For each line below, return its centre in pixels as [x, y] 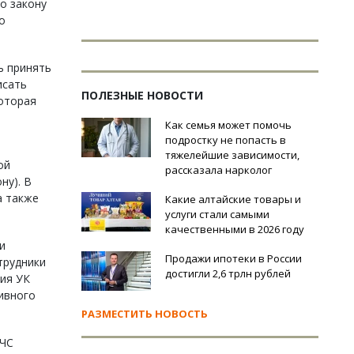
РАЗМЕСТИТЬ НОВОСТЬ [145, 314]
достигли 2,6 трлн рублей [228, 273]
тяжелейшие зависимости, [232, 155]
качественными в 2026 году [235, 229]
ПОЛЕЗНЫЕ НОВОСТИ [142, 95]
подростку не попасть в [226, 140]
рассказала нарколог [218, 170]
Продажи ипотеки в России [233, 258]
